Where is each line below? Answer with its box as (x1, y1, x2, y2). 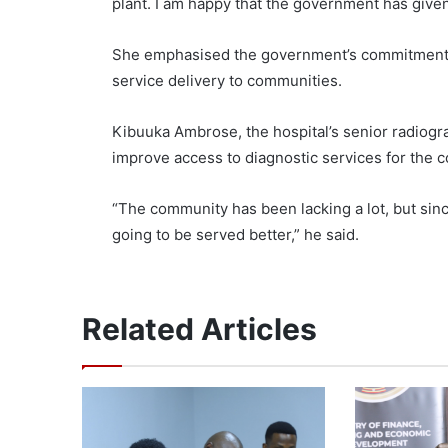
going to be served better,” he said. (112, 225, 360, 245)
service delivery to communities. (112, 71, 343, 91)
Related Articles (82, 311, 318, 348)
